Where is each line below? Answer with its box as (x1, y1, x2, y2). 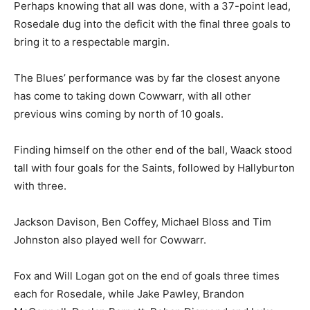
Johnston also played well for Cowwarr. (14, 233, 206, 247)
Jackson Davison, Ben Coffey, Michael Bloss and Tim (14, 215, 271, 229)
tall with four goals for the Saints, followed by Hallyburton (14, 161, 295, 175)
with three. (14, 179, 66, 193)
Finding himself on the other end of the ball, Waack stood (14, 143, 292, 157)
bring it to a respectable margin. (14, 35, 170, 49)
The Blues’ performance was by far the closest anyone (14, 71, 280, 85)
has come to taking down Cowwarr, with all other (14, 89, 251, 103)
